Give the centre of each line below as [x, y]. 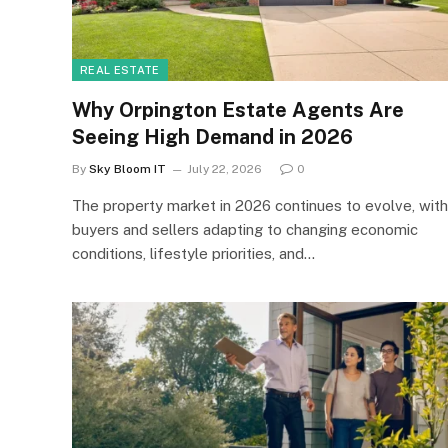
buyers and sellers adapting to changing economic [245, 229]
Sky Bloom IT [127, 168]
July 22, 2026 [224, 168]
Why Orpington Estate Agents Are [238, 109]
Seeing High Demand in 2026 [212, 136]
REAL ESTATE [120, 69]
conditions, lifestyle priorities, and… [193, 253]
